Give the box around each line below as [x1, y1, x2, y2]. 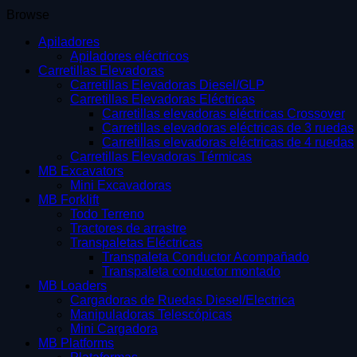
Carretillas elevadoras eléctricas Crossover [102, 106, 345, 120]
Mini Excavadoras [70, 178, 171, 192]
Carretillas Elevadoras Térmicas [70, 149, 252, 163]
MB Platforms [38, 335, 114, 350]
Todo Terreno [70, 206, 144, 221]
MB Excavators [38, 163, 124, 178]
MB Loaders [38, 278, 107, 292]
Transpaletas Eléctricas [70, 235, 202, 249]
